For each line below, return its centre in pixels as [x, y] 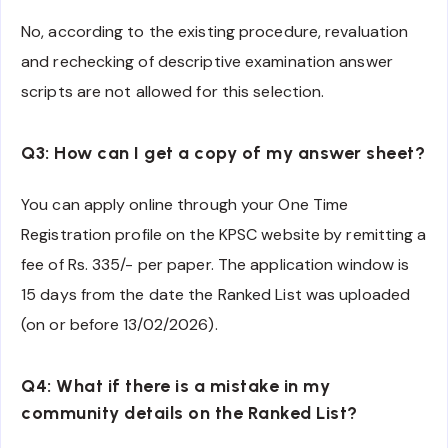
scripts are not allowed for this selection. [173, 91]
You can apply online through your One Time [185, 204]
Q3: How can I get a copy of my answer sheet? [223, 153]
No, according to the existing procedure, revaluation [215, 31]
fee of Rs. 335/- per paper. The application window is [215, 264]
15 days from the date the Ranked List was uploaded [216, 294]
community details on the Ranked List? [189, 413]
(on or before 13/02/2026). [119, 324]
